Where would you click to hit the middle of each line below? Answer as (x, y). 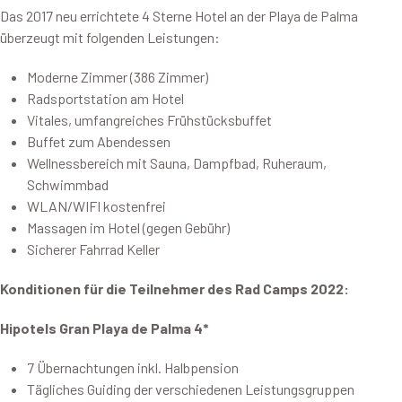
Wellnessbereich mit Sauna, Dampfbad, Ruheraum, (177, 163)
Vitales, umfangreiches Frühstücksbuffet (149, 120)
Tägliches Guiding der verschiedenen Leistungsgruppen (191, 389)
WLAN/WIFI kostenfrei (96, 206)
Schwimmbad (68, 184)
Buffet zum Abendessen (99, 141)
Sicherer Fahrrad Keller (93, 249)
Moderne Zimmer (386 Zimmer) (118, 77)
